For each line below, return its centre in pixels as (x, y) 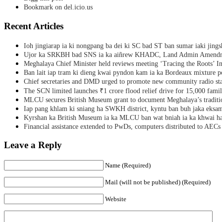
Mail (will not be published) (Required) (158, 182)
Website (116, 199)
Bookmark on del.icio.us (58, 7)
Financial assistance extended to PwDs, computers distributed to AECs (122, 126)
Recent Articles (34, 26)
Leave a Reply (33, 145)
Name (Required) (128, 166)
